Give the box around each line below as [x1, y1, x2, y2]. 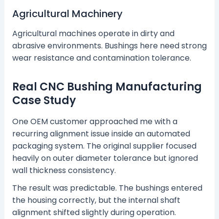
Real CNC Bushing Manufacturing [12, 79, 202, 94]
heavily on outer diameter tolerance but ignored [12, 153, 198, 164]
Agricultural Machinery [12, 6, 123, 21]
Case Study [12, 92, 76, 108]
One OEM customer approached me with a [12, 116, 177, 128]
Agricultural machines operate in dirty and [12, 27, 175, 39]
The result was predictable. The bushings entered [12, 182, 202, 194]
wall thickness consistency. [12, 165, 116, 176]
